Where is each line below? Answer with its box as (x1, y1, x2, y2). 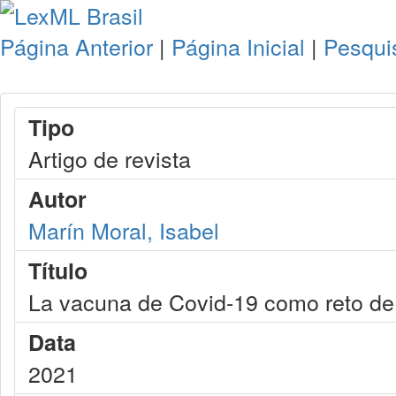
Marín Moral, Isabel (28, 214, 219, 246)
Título (28, 255, 88, 286)
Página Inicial (171, 30, 305, 62)
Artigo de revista (28, 142, 191, 174)
